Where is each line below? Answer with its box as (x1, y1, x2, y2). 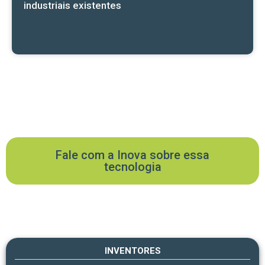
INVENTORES (104, 245, 161, 257)
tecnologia (104, 160, 161, 174)
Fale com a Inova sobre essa (56, 148, 209, 163)
